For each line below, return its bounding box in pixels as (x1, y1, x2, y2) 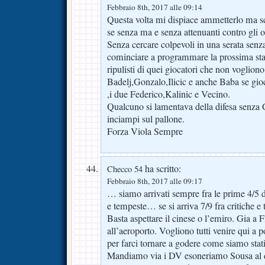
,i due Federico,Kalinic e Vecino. (107, 88, 230, 101)
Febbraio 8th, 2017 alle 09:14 (107, 2, 202, 13)
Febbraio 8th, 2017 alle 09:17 (107, 176, 202, 187)
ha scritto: (143, 162, 181, 176)
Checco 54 (107, 163, 143, 175)
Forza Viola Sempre (107, 125, 183, 138)
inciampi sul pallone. (107, 112, 185, 126)
